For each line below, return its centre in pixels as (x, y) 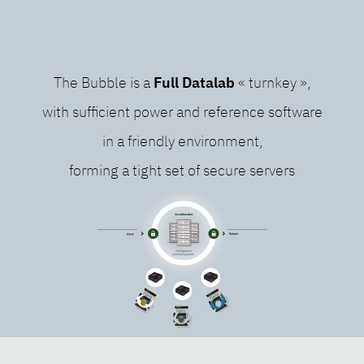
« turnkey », (273, 82)
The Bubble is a (104, 82)
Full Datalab (194, 82)
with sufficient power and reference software (182, 111)
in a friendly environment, (182, 141)
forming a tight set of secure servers (182, 170)
